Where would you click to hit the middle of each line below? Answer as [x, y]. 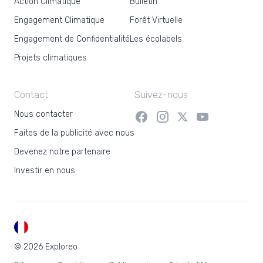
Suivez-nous [161, 95]
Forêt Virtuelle [156, 20]
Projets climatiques [50, 58]
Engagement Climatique [59, 20]
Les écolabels [156, 39]
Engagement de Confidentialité [72, 39]
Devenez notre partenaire [62, 152]
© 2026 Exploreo [46, 247]
